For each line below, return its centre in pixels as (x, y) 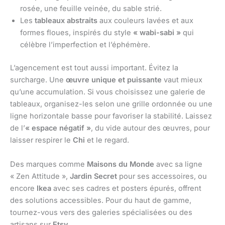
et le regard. (107, 140)
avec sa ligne (178, 164)
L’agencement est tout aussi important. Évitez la (94, 68)
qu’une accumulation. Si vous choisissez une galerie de (108, 92)
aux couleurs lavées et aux (145, 21)
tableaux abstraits (66, 21)
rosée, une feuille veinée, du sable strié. (91, 9)
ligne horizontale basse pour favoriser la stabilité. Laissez (111, 116)
